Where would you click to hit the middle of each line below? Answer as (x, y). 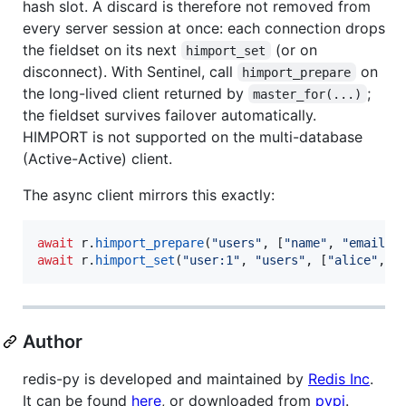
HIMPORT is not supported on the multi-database (193, 136)
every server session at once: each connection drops (204, 28)
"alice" (353, 260)
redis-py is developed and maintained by (165, 378)
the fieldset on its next (102, 49)
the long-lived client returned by (135, 93)
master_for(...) (308, 94)
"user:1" (211, 260)
